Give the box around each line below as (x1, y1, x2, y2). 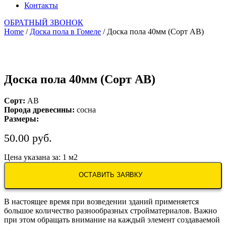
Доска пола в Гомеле (30, 27, 101, 36)
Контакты (24, 1, 58, 10)
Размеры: (4, 114, 39, 123)
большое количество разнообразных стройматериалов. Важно (4, 206, 217, 215)
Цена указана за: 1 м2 (4, 152, 78, 161)
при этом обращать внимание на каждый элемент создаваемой (4, 215, 220, 224)
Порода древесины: (4, 105, 75, 114)
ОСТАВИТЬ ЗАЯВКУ (79, 171, 142, 179)
